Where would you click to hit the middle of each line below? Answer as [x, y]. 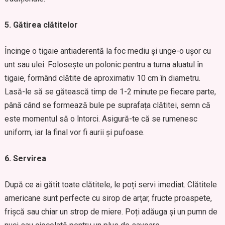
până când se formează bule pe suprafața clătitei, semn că [107, 105]
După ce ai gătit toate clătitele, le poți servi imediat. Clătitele [110, 185]
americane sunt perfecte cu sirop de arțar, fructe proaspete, [108, 198]
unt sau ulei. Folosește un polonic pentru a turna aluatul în [103, 65]
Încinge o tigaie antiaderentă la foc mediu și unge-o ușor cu [107, 51]
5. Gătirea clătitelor [41, 25]
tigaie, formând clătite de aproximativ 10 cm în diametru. [102, 78]
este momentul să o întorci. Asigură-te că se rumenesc [101, 119]
